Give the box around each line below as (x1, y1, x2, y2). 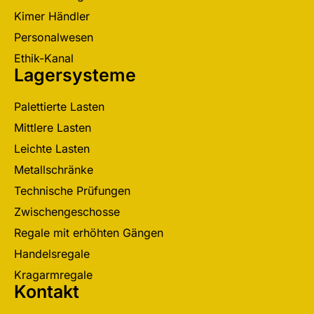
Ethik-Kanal (14, 50, 74, 65)
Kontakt (14, 280, 79, 302)
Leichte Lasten (14, 141, 90, 156)
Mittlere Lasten (14, 120, 91, 135)
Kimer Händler (14, 8, 90, 23)
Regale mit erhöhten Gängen (14, 225, 163, 240)
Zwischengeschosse (14, 204, 120, 219)
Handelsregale (14, 246, 90, 261)
